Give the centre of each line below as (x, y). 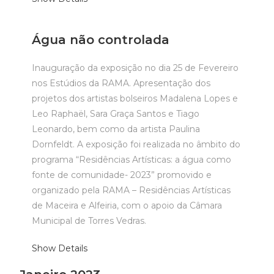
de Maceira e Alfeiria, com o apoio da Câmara (127, 206)
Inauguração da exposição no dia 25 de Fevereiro (135, 68)
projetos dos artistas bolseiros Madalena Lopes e (135, 98)
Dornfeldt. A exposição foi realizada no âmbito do (136, 144)
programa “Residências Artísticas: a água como (132, 160)
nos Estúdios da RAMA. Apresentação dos (121, 83)
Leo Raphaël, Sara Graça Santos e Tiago (116, 114)
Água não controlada (101, 40)
